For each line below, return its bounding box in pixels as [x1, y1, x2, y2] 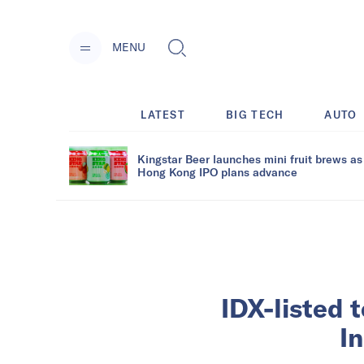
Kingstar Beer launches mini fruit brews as [137, 151, 362, 166]
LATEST [141, 107, 186, 121]
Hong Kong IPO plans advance [137, 164, 297, 179]
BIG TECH [226, 107, 284, 121]
